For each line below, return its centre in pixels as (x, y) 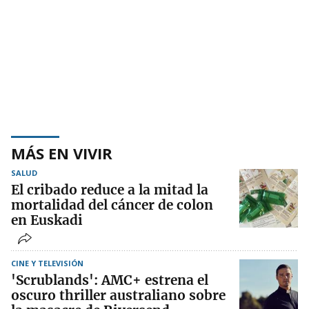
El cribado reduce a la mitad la (110, 189)
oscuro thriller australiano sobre (118, 295)
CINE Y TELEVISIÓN (47, 263)
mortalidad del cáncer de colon (112, 205)
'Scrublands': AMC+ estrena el (110, 280)
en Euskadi (47, 220)
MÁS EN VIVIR (62, 153)
